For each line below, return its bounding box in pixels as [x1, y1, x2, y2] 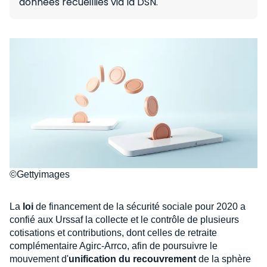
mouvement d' [10, 253, 69, 264]
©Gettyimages [10, 169, 70, 179]
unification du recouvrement [69, 253, 196, 264]
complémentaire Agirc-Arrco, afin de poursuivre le [10, 240, 218, 251]
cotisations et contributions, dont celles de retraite [10, 227, 217, 238]
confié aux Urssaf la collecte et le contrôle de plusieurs [10, 214, 239, 225]
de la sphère [196, 253, 251, 264]
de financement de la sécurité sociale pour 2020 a [33, 201, 246, 212]
